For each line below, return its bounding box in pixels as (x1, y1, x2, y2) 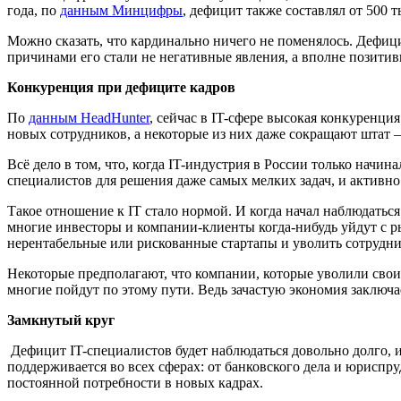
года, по (7, 3, 60, 18)
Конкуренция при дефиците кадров (7, 80, 235, 95)
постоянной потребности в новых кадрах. (7, 375, 267, 390)
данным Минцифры (60, 3, 183, 18)
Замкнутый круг (7, 312, 115, 328)
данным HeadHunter (29, 110, 149, 125)
